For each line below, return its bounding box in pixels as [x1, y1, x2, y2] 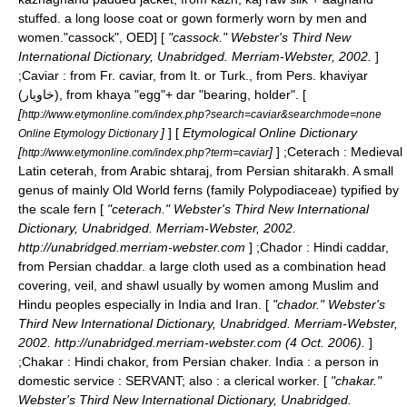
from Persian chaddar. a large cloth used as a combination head [18, 259, 386, 273]
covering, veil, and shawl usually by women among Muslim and [18, 278, 379, 293]
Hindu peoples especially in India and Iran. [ [18, 297, 269, 312]
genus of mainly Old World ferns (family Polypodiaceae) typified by [18, 183, 399, 197]
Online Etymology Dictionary [18, 127, 161, 139]
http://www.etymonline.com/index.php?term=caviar [22, 146, 269, 158]
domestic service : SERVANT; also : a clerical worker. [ [18, 373, 327, 388]
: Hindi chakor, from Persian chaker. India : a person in [64, 354, 379, 369]
